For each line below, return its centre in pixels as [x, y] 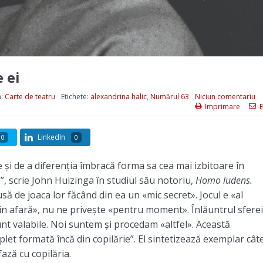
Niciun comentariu [225, 96]
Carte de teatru [30, 96]
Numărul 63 [169, 96]
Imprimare [222, 106]
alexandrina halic [118, 96]
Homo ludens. [224, 180]
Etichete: [75, 96]
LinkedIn [51, 137]
